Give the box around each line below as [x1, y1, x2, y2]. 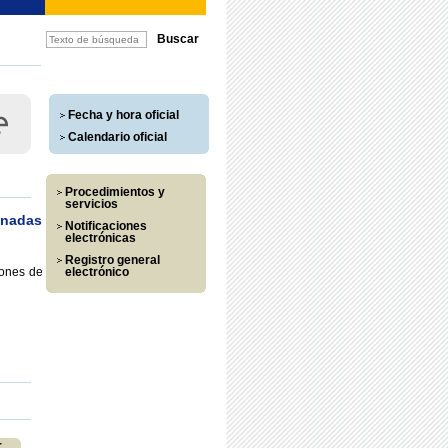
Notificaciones [64, 219, 147, 233]
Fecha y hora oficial [67, 108, 179, 122]
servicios [64, 197, 118, 211]
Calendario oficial [67, 130, 167, 144]
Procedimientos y [64, 185, 165, 199]
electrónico [64, 265, 129, 279]
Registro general [64, 253, 160, 267]
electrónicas [64, 231, 136, 245]
